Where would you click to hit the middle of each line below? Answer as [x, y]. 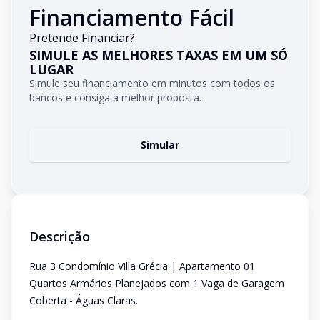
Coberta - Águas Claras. [84, 300]
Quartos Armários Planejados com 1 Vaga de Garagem [157, 283]
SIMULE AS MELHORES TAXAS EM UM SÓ [159, 55]
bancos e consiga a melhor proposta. [115, 97]
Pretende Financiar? [82, 38]
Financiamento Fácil [132, 17]
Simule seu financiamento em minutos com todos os [152, 83]
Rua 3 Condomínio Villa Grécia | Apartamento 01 [142, 266]
